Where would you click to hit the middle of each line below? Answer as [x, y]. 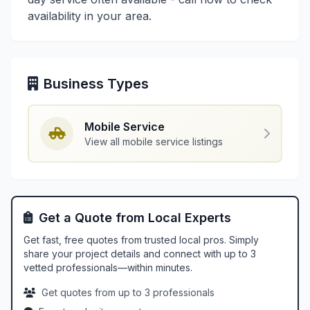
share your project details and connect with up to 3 [140, 254]
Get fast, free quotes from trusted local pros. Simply [141, 240]
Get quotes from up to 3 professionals [128, 292]
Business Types [96, 84]
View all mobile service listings [154, 142]
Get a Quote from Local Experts [135, 218]
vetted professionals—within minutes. [108, 267]
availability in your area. [90, 16]
